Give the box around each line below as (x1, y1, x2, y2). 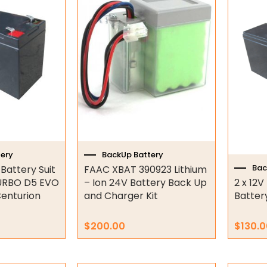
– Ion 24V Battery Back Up (83, 176, 207, 190)
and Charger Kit (83, 189, 158, 203)
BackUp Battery (101, 148, 163, 160)
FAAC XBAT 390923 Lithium (83, 163, 207, 177)
